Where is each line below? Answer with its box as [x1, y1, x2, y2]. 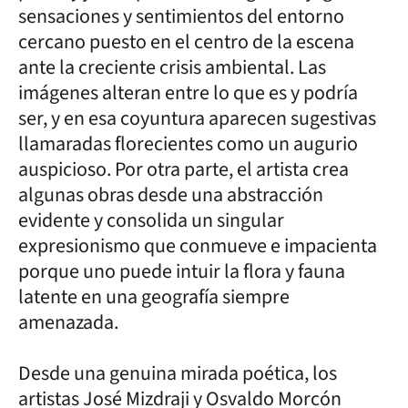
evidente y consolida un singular [18, 205, 284, 235]
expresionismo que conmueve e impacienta [18, 230, 377, 260]
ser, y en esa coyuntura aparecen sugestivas [18, 103, 376, 133]
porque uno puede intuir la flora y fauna [18, 256, 345, 286]
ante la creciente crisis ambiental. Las [18, 52, 326, 82]
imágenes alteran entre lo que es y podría [18, 77, 358, 107]
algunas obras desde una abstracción [18, 179, 323, 209]
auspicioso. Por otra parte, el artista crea [18, 154, 349, 184]
